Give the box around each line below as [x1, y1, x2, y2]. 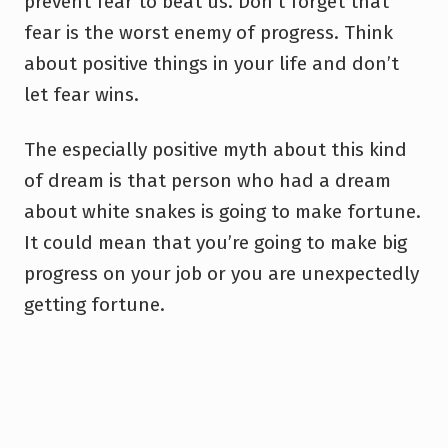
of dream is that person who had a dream [24, 168, 391, 192]
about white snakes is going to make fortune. [24, 199, 421, 223]
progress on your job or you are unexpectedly [24, 261, 419, 285]
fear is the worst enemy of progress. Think [24, 20, 393, 44]
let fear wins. [24, 82, 139, 106]
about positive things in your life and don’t [24, 51, 399, 75]
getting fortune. [24, 292, 165, 316]
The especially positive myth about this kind [24, 137, 407, 161]
